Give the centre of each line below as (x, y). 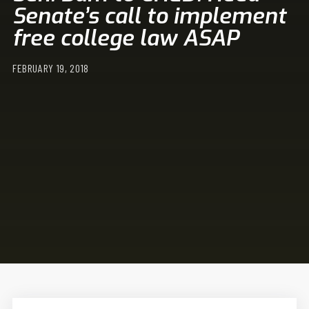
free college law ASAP (125, 38)
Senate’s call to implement (149, 16)
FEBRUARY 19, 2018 (50, 68)
